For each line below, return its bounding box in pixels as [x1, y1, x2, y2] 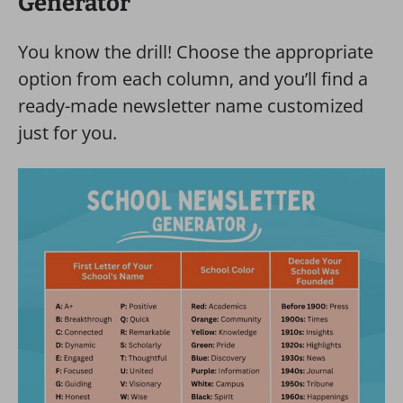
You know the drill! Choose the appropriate [18, 40, 373, 64]
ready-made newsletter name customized [18, 94, 363, 118]
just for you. [18, 121, 117, 145]
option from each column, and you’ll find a [18, 67, 368, 91]
